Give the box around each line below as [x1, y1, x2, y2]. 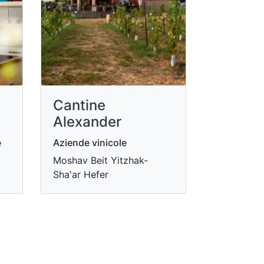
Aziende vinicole [52, 136, 127, 148]
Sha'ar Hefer [52, 168, 108, 180]
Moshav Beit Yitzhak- [52, 154, 148, 166]
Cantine [52, 96, 105, 114]
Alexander [52, 113, 121, 130]
